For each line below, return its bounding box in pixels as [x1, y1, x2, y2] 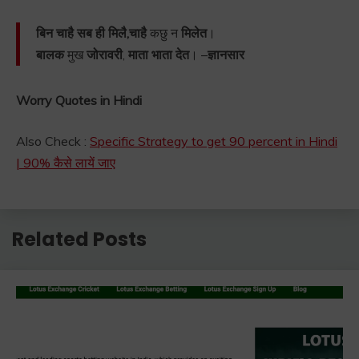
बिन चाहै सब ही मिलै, [36, 25, 129, 42]
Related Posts [12, 226, 147, 253]
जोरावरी [87, 46, 123, 63]
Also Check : [16, 133, 90, 150]
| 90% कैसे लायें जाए [16, 155, 115, 171]
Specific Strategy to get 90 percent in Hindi [90, 133, 337, 150]
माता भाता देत [128, 46, 189, 63]
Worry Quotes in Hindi [16, 92, 142, 109]
